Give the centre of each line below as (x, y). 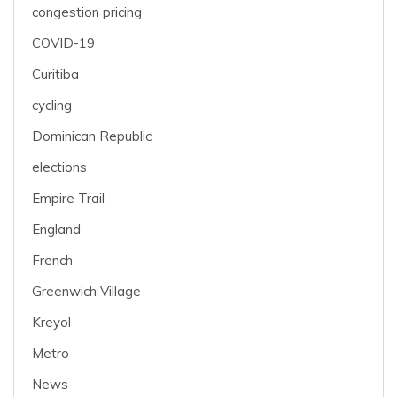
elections (59, 167)
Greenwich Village (86, 292)
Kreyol (51, 323)
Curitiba (55, 74)
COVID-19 (63, 43)
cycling (52, 105)
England (56, 230)
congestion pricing (87, 12)
